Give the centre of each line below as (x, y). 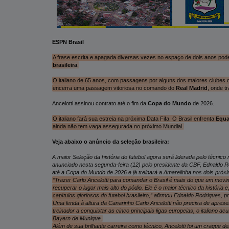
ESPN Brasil (68, 42)
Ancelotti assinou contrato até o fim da (100, 103)
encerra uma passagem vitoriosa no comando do (114, 88)
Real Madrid (191, 88)
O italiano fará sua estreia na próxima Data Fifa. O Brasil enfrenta (134, 118)
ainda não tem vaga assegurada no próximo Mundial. (118, 126)
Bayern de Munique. (77, 218)
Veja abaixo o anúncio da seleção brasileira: (111, 141)
